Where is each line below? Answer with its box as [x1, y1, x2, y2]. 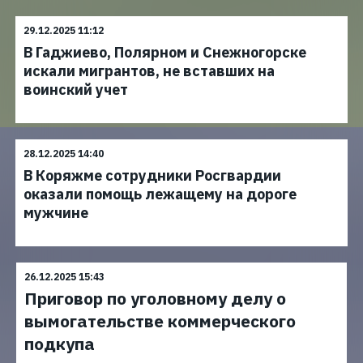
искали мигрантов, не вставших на [23, 62, 275, 80]
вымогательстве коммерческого [24, 310, 296, 332]
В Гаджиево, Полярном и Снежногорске [23, 43, 306, 62]
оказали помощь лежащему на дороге [23, 185, 297, 203]
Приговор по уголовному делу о [24, 287, 286, 310]
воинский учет [23, 80, 128, 99]
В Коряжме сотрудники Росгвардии [23, 166, 281, 185]
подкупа [24, 332, 95, 355]
